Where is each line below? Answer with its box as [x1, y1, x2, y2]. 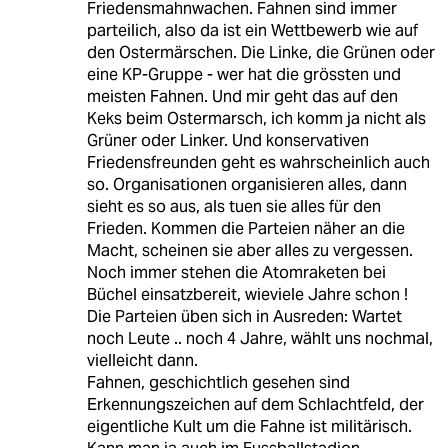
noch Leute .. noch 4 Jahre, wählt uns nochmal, [86, 327, 433, 349]
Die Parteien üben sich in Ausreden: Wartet [86, 305, 402, 327]
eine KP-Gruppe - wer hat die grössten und [86, 63, 401, 85]
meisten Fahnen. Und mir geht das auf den [86, 85, 398, 107]
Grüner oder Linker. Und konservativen [86, 129, 369, 151]
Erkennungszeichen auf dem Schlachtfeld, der [86, 393, 424, 415]
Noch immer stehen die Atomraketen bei [86, 261, 386, 283]
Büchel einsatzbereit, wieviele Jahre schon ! [86, 283, 408, 305]
